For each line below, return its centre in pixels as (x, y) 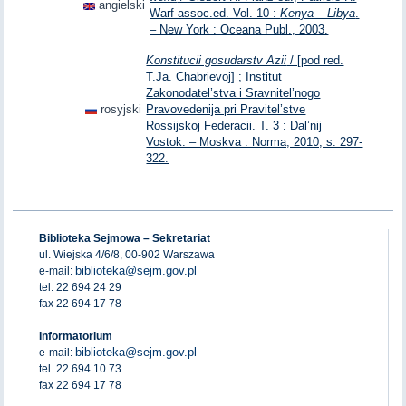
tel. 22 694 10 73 (81, 368)
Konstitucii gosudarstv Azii (217, 61)
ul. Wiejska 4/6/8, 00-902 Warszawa (127, 254)
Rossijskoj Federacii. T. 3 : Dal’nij (234, 126)
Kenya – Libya (318, 14)
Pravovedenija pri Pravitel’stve (226, 110)
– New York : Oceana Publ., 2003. (239, 30)
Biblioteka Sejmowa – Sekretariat (125, 238)
